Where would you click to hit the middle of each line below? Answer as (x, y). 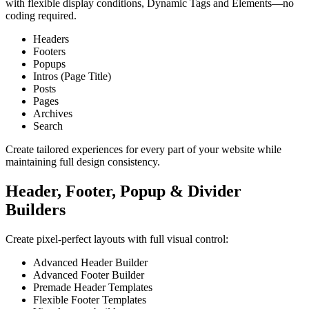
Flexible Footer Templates (90, 299)
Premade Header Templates (93, 287)
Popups (49, 64)
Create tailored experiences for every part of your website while (143, 150)
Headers (51, 39)
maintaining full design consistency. (83, 162)
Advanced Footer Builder (89, 275)
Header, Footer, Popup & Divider (123, 191)
